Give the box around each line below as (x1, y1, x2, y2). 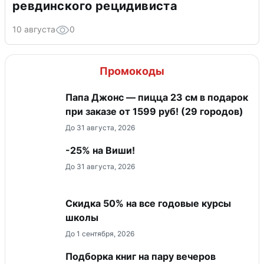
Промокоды (100, 64, 164, 77)
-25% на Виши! (65, 144, 135, 156)
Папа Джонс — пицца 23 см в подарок (65, 91, 248, 103)
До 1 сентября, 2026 (65, 229, 134, 238)
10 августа (12, 24, 55, 34)
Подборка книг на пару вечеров (65, 250, 216, 262)
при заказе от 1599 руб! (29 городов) (65, 105, 243, 117)
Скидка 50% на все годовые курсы (65, 197, 231, 209)
